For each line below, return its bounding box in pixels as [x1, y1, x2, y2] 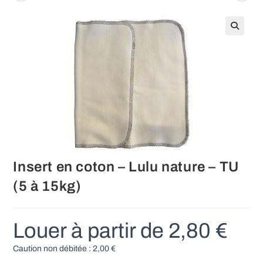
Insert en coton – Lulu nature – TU [13, 159, 239, 174]
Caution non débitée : [13, 244, 93, 253]
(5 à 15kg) [13, 178, 82, 194]
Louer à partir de [13, 219, 169, 242]
